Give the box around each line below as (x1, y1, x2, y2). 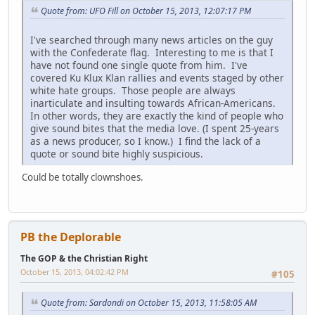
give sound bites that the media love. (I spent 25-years (30, 121, 279, 135)
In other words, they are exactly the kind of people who (30, 108, 283, 122)
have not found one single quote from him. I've (30, 58, 247, 72)
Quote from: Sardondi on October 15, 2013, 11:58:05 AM (41, 297, 257, 309)
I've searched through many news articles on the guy (30, 32, 273, 46)
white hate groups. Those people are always (30, 83, 236, 97)
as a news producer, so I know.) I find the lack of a (30, 134, 261, 148)
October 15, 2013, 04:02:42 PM (20, 266, 129, 277)
